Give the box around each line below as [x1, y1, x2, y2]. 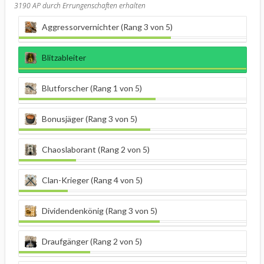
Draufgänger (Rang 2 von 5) [42, 236, 142, 247]
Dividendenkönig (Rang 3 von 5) [42, 206, 157, 216]
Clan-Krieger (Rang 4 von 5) [42, 175, 143, 186]
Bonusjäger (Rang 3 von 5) [42, 114, 137, 124]
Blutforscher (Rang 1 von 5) [42, 83, 142, 94]
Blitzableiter [42, 52, 86, 63]
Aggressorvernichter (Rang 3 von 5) [42, 22, 173, 32]
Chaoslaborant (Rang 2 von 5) [42, 144, 150, 155]
